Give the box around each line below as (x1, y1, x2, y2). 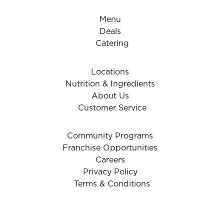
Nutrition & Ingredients (65, 80, 155, 88)
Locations (91, 68, 129, 76)
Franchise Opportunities (62, 144, 157, 152)
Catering (95, 40, 129, 47)
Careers (95, 156, 125, 164)
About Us (91, 92, 129, 100)
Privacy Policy (82, 168, 137, 176)
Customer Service (77, 104, 146, 112)
